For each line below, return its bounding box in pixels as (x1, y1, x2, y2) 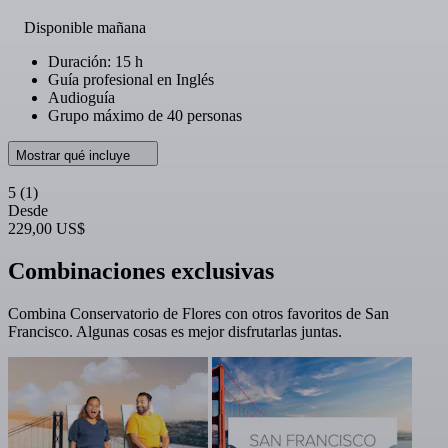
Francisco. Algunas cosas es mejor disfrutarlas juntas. (8, 322, 342, 340)
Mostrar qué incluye (16, 147, 134, 163)
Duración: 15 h (48, 52, 143, 70)
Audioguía (48, 88, 115, 106)
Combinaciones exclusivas (8, 257, 274, 284)
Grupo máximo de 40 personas (48, 106, 242, 124)
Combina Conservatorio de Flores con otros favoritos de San (8, 304, 389, 322)
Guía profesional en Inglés (48, 70, 214, 88)
